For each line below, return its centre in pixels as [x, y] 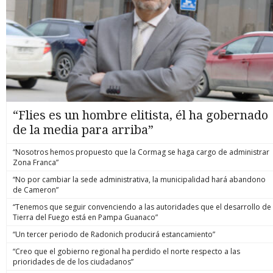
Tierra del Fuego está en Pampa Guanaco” [85, 217]
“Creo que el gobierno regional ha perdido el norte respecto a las [126, 251]
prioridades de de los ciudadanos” [73, 261]
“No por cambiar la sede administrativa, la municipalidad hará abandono [139, 179]
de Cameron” [36, 190]
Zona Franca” [36, 162]
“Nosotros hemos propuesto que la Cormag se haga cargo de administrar [141, 152]
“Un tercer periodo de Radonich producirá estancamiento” [114, 234]
